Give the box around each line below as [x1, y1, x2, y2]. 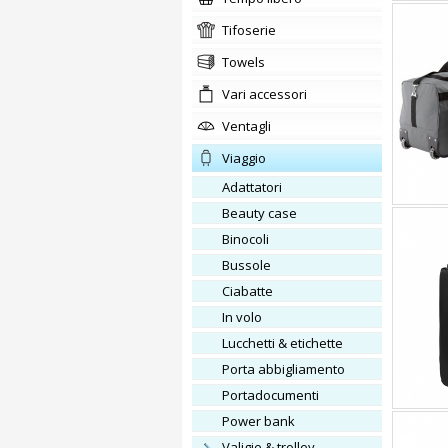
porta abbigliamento [230, 360, 345, 378]
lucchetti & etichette [228, 334, 343, 352]
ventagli [230, 117, 271, 135]
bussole [230, 256, 271, 274]
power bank [230, 412, 295, 430]
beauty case [230, 204, 297, 222]
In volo [225, 308, 262, 326]
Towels [229, 53, 265, 71]
